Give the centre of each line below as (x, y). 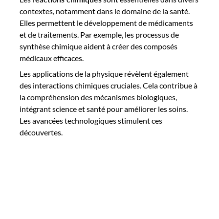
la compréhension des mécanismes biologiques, (98, 97)
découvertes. (41, 132)
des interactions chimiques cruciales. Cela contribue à (109, 85)
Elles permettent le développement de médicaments (106, 22)
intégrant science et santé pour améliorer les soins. (104, 109)
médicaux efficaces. (52, 58)
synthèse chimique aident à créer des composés (99, 46)
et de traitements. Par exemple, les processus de (99, 34)
